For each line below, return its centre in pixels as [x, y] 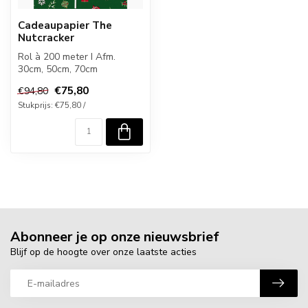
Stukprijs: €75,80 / [52, 106]
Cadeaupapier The [65, 25]
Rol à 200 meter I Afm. [67, 57]
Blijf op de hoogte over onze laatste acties [103, 252]
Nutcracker [46, 37]
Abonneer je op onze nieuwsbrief [115, 237]
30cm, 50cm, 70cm [58, 69]
